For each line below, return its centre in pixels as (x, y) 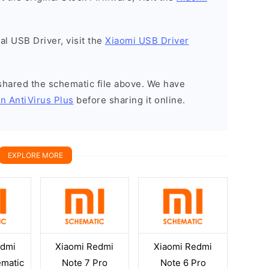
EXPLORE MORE (35, 155)
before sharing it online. (129, 100)
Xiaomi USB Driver (147, 41)
